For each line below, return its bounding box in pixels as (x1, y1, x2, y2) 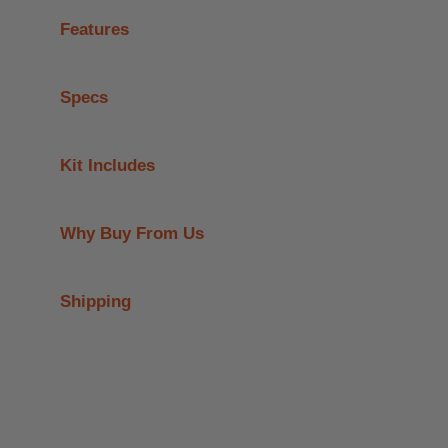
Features (60, 20, 129, 40)
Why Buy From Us (60, 224, 204, 244)
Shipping (60, 292, 131, 312)
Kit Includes (60, 156, 155, 176)
